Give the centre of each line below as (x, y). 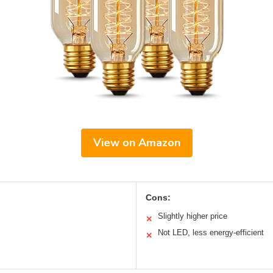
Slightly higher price (193, 216)
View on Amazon (136, 143)
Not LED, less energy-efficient (211, 233)
